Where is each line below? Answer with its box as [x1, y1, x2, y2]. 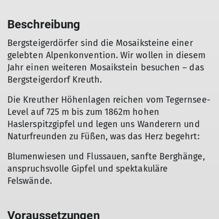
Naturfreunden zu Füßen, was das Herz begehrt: [7, 131, 199, 142]
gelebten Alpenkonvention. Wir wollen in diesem [7, 50, 205, 61]
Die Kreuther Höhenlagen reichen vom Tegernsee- [7, 94, 210, 105]
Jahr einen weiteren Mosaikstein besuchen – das [7, 62, 204, 73]
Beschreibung [7, 18, 81, 31]
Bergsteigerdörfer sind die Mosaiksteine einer [7, 38, 193, 48]
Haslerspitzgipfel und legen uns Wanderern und [7, 119, 200, 130]
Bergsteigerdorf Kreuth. [7, 74, 104, 85]
